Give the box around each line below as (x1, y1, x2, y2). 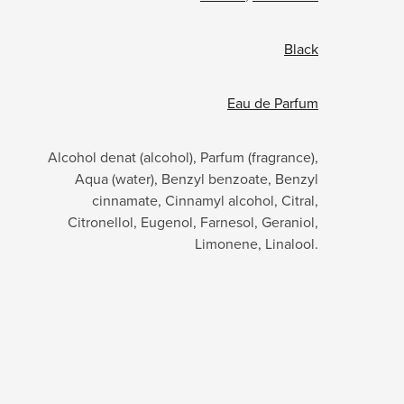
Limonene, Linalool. (195, 233, 318, 253)
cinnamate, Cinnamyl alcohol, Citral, (92, 189, 318, 210)
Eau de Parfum (227, 92, 318, 113)
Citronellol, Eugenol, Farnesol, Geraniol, (68, 211, 318, 232)
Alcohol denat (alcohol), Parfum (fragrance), (48, 146, 318, 167)
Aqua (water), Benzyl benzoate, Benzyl (75, 168, 318, 188)
